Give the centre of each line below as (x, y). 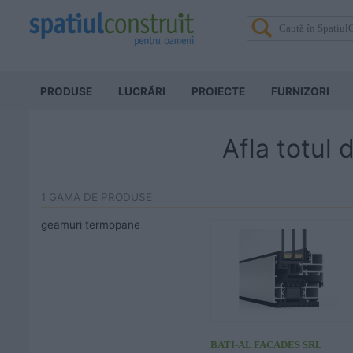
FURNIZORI (300, 91)
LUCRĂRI (142, 91)
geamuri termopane (91, 225)
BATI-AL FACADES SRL (266, 345)
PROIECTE (218, 91)
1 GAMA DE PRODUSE (97, 197)
